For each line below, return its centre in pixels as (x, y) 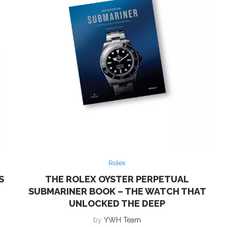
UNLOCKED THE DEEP (117, 203)
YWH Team (123, 220)
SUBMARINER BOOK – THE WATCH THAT (117, 191)
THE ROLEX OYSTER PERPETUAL (117, 179)
